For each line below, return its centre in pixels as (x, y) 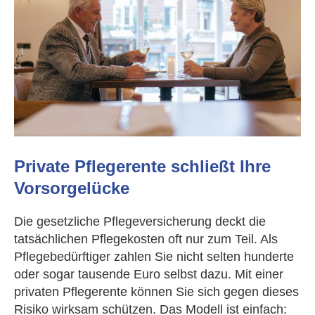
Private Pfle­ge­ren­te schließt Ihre (142, 167)
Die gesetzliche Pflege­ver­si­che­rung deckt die (140, 222)
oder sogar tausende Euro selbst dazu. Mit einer (149, 275)
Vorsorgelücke (74, 188)
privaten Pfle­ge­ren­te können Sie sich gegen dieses (156, 292)
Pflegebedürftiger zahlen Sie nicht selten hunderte (154, 257)
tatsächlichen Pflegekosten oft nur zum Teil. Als (146, 239)
